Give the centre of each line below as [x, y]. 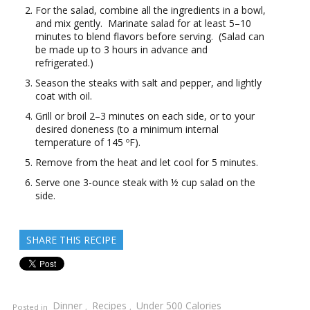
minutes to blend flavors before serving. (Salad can [150, 37]
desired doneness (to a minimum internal [127, 129]
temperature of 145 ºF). [88, 143]
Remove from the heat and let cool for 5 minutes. [147, 163]
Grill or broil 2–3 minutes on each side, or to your [145, 116]
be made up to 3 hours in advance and [121, 50]
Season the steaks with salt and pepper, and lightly [148, 83]
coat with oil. [64, 96]
